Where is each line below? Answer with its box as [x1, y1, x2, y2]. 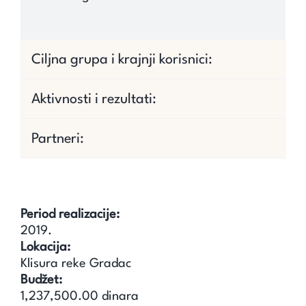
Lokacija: [20, 240, 70, 253]
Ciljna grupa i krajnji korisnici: [31, 53, 212, 67]
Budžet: [20, 273, 62, 286]
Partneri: [31, 132, 84, 146]
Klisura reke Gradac [20, 257, 131, 270]
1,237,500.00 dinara [20, 290, 139, 303]
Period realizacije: [20, 208, 120, 221]
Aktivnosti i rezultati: [31, 92, 156, 107]
